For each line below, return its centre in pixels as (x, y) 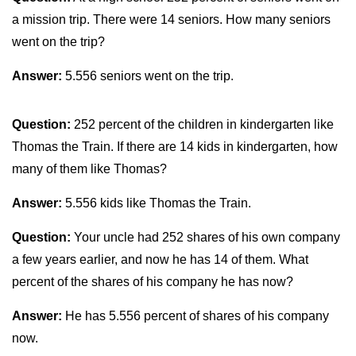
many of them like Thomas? (89, 169)
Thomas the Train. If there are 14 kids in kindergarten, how (175, 147)
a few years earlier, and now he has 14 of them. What (160, 259)
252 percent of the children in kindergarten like (202, 124)
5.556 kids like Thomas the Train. (157, 203)
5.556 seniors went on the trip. (148, 76)
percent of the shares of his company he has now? (153, 282)
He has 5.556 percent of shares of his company (195, 316)
